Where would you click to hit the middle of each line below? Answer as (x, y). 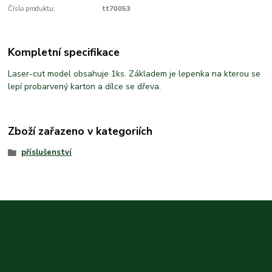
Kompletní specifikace (64, 52)
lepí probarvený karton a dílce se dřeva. (85, 86)
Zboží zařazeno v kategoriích (80, 131)
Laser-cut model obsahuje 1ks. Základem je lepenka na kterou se (134, 73)
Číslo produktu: (32, 9)
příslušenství (46, 153)
